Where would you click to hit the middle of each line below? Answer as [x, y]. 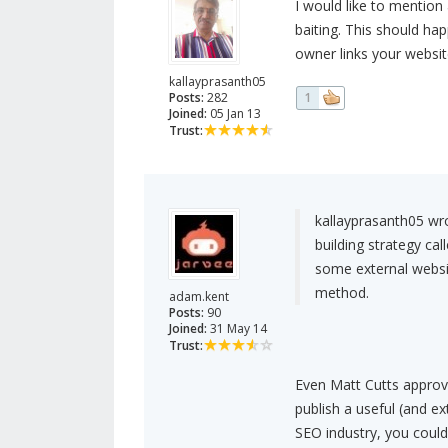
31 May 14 [237, 329]
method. [341, 293]
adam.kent [199, 297]
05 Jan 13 [234, 114]
